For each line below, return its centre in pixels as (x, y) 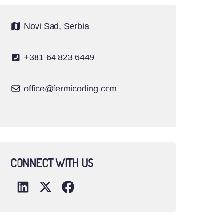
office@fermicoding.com (71, 89)
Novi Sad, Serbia (56, 26)
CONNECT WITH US (52, 163)
